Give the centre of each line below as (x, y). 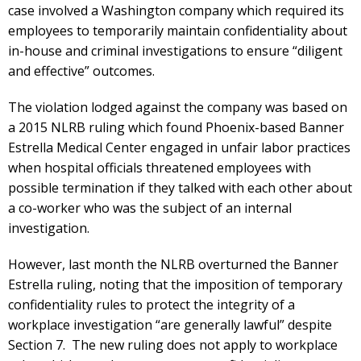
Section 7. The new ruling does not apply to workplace (173, 345)
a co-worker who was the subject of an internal (150, 208)
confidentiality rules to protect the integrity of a (151, 305)
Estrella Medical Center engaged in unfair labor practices (179, 147)
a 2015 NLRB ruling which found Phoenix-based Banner (176, 127)
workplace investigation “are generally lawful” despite (170, 325)
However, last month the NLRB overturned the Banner (173, 264)
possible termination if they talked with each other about (180, 188)
